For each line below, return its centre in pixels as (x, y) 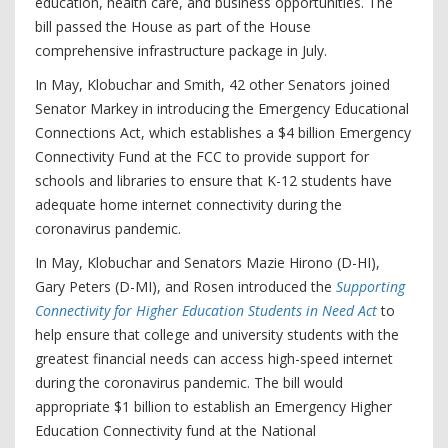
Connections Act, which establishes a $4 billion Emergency (223, 132)
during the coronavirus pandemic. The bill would (189, 382)
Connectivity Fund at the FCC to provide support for (202, 156)
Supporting (370, 286)
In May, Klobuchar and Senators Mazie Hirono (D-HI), (207, 262)
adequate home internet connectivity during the (188, 204)
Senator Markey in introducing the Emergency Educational (222, 108)
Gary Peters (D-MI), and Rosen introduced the (183, 286)
